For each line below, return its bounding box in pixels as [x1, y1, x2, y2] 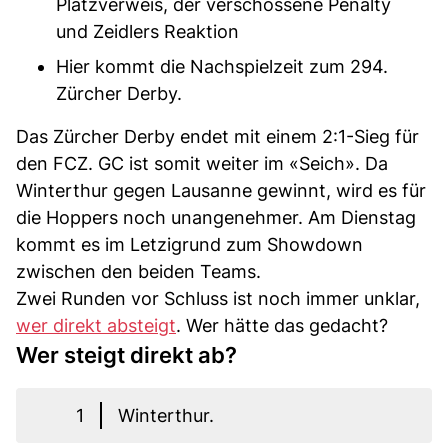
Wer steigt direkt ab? [16, 342, 237, 368]
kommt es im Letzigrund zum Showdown [16, 234, 363, 255]
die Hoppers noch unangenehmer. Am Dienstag [16, 207, 416, 228]
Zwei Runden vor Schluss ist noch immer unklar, [16, 288, 420, 309]
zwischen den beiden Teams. [16, 261, 261, 282]
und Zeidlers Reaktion [56, 21, 239, 42]
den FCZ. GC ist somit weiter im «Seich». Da [16, 153, 388, 174]
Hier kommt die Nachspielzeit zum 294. [56, 56, 388, 77]
